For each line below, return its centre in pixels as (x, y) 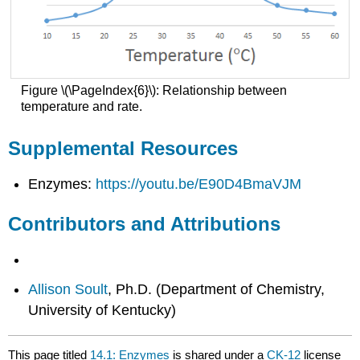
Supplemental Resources (123, 149)
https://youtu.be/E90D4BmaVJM (199, 184)
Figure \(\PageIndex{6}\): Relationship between (153, 90)
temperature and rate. (81, 106)
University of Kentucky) (102, 311)
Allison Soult (68, 290)
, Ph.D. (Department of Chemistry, (217, 290)
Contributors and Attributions (145, 224)
